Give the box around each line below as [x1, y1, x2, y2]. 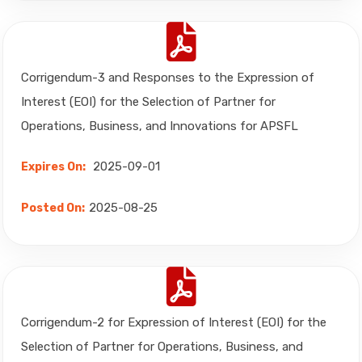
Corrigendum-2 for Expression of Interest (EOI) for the [21, 315, 326, 330]
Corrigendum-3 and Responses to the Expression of [21, 70, 314, 85]
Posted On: [21, 201, 85, 215]
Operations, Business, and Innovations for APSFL [21, 119, 298, 133]
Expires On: [21, 160, 86, 174]
